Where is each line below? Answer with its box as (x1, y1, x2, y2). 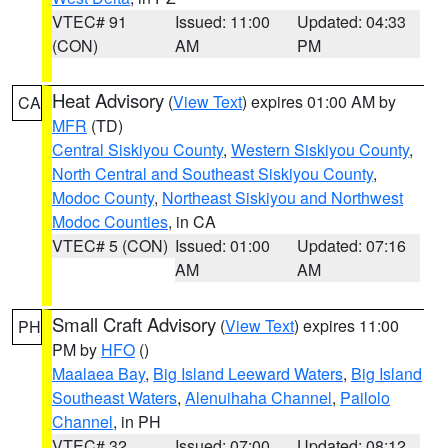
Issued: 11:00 (174, 10, 270, 33)
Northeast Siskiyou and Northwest (162, 186, 403, 209)
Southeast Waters (52, 386, 177, 409)
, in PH (113, 410, 161, 433)
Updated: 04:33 (297, 10, 407, 33)
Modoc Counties (52, 210, 168, 233)
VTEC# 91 (52, 10, 127, 33)
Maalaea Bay (52, 362, 145, 385)
